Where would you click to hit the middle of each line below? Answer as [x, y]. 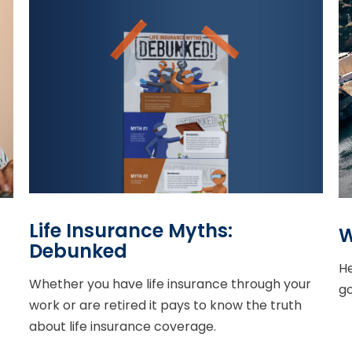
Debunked [79, 251]
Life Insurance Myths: [131, 230]
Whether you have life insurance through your [170, 284]
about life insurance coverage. [123, 326]
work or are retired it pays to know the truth [166, 305]
